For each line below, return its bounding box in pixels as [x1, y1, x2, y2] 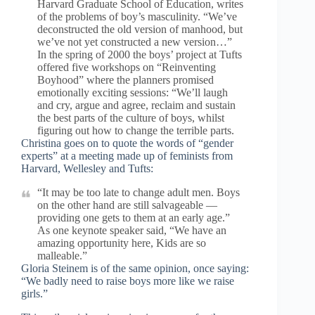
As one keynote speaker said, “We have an [37, 224, 226, 237]
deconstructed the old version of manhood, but [37, 23, 243, 36]
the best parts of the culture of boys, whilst [37, 112, 224, 124]
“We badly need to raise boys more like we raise [21, 275, 234, 288]
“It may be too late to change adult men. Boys [37, 186, 240, 199]
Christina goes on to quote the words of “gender [21, 137, 233, 150]
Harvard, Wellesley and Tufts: [21, 162, 153, 175]
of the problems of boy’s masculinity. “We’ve [37, 11, 237, 23]
